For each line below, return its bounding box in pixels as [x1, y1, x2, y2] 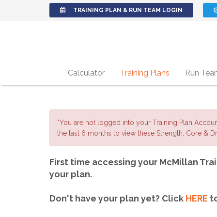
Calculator [67, 68, 105, 77]
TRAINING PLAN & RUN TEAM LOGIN [73, 7, 183, 14]
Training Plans [120, 68, 170, 77]
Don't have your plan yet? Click [49, 193, 186, 203]
